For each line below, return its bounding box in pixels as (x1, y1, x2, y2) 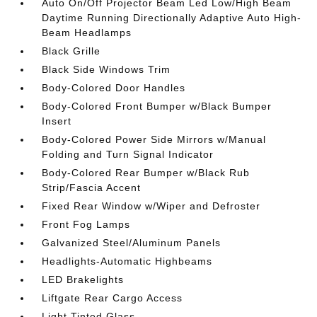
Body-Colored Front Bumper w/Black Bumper (42, 100, 272, 112)
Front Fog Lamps (42, 219, 131, 230)
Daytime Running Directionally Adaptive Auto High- (42, 12, 302, 23)
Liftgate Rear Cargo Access (42, 292, 183, 304)
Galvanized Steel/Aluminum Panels (42, 237, 221, 248)
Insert (42, 115, 72, 127)
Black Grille (42, 45, 101, 57)
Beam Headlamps (42, 27, 132, 38)
